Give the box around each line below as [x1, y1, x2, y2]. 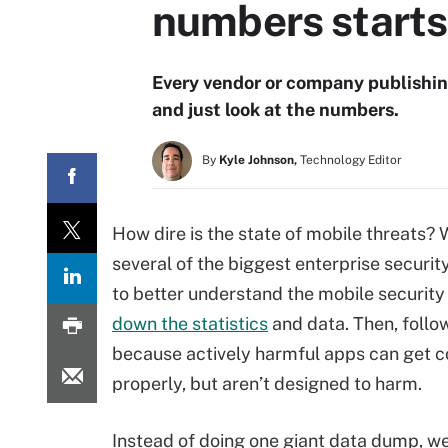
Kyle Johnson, [219, 153, 297, 167]
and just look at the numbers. [152, 99, 399, 120]
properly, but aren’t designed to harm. [112, 373, 422, 394]
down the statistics [112, 313, 268, 334]
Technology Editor [300, 153, 402, 167]
